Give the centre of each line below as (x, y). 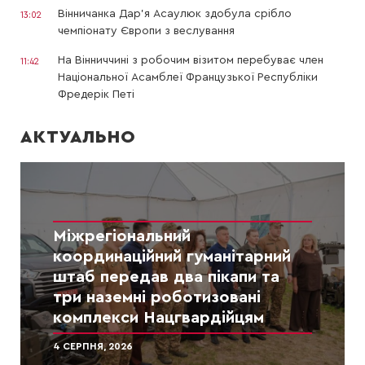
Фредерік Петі (96, 95)
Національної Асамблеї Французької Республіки (188, 78)
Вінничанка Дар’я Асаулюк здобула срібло (175, 14)
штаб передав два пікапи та (166, 277)
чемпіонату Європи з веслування (146, 31)
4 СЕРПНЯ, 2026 (93, 346)
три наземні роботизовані (157, 297)
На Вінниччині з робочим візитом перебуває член (191, 61)
